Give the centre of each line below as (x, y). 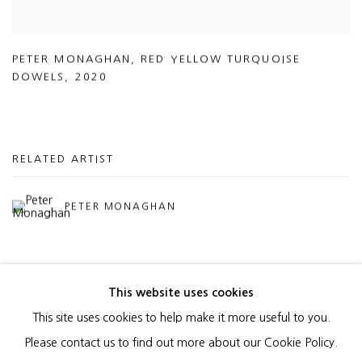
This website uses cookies (181, 293)
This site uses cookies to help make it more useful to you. (181, 318)
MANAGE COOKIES (53, 337)
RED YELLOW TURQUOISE (221, 59)
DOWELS (39, 77)
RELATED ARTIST (63, 159)
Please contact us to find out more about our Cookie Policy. (181, 343)
